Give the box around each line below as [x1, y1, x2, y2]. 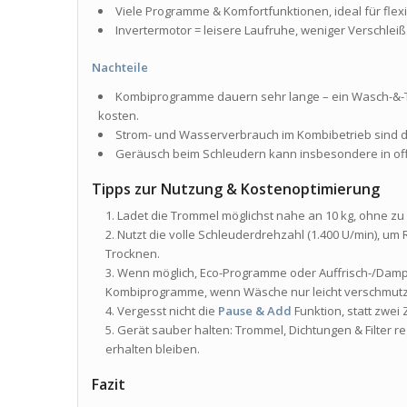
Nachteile [92, 59, 149, 76]
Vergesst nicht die [117, 303, 219, 320]
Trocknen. [105, 245, 161, 263]
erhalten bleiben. [105, 341, 201, 358]
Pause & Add [218, 303, 293, 320]
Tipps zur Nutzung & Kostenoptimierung [92, 179, 381, 200]
